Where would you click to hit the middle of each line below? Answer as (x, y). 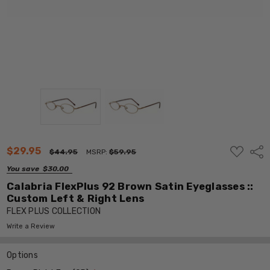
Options (22, 255)
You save (23, 168)
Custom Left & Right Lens (76, 198)
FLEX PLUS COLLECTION (54, 211)
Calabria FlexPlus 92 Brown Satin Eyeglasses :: (130, 186)
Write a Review (31, 226)
